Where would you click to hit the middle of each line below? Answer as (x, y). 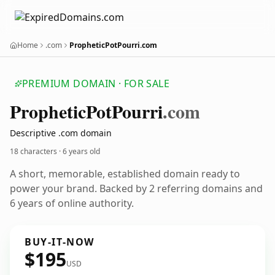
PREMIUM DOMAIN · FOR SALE (96, 83)
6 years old (81, 151)
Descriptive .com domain (61, 133)
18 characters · (36, 151)
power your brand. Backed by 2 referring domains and (136, 188)
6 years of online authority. (72, 203)
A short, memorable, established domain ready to (125, 174)
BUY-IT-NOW (60, 242)
